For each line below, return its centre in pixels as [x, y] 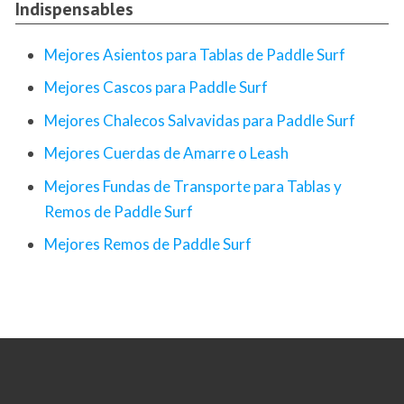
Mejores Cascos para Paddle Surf [156, 87]
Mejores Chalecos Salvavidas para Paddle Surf [200, 120]
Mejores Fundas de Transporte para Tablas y [193, 186]
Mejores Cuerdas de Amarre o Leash [166, 153]
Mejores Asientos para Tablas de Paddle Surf [195, 54]
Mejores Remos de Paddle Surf [148, 244]
